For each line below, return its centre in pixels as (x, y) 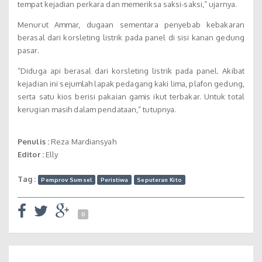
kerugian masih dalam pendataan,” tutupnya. (97, 110)
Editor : (31, 155)
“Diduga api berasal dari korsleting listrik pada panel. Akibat (131, 71)
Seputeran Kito (159, 180)
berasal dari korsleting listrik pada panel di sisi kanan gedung (131, 38)
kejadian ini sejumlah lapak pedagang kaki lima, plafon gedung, (131, 84)
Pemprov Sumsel (66, 180)
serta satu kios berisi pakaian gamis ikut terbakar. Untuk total (131, 97)
